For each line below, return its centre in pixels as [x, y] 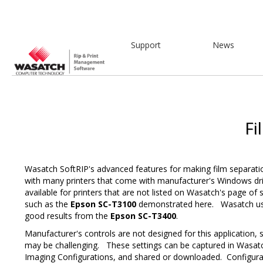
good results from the [68, 215]
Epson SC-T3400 [143, 215]
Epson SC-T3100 [103, 204]
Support [146, 45]
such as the [48, 204]
